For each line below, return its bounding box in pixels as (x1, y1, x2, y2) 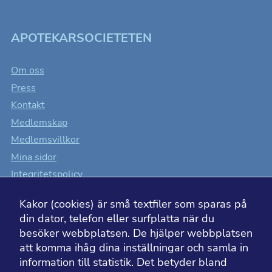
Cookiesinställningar (11, 185, 100, 199)
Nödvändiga (155, 208, 216, 222)
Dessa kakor (155, 223, 208, 237)
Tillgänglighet (11, 202, 72, 216)
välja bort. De (155, 253, 212, 266)
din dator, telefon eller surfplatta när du (19, 211, 214, 226)
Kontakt (11, 98, 45, 112)
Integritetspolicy (11, 168, 83, 182)
